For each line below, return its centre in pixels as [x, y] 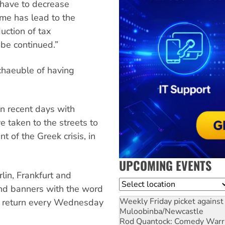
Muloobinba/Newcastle [161, 211]
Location [135, 184]
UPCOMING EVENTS [165, 165]
